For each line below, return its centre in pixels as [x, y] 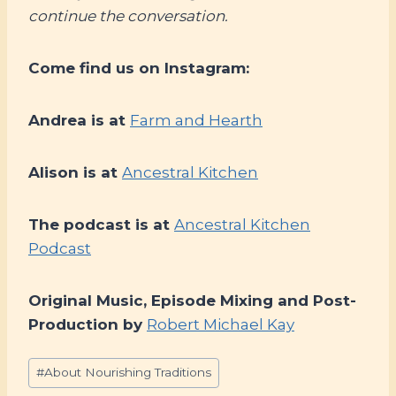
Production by [88, 324]
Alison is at [75, 172]
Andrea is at [79, 120]
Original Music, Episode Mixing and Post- [192, 300]
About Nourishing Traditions [128, 373]
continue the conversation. [128, 15]
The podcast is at [101, 224]
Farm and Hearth [196, 120]
